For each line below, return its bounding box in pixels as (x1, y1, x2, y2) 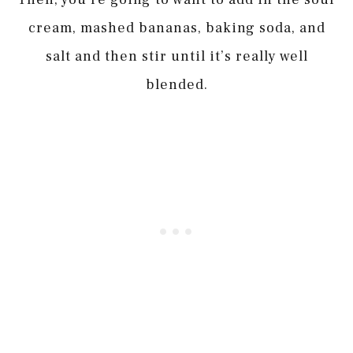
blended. (145, 76, 208, 95)
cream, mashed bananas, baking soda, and (28, 19, 325, 38)
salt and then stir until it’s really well (45, 47, 308, 66)
